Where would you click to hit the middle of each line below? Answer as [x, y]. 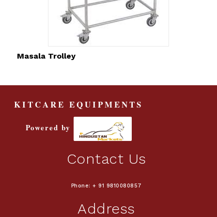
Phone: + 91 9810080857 [106, 186]
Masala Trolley [46, 56]
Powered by [49, 128]
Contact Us [106, 159]
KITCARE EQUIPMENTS [78, 104]
